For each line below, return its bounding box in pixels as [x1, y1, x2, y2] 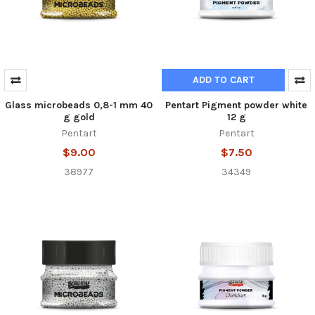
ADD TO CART [192, 74, 255, 86]
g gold [63, 111, 95, 123]
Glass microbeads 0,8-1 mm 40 [5, 99, 153, 111]
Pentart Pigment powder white [165, 99, 307, 111]
